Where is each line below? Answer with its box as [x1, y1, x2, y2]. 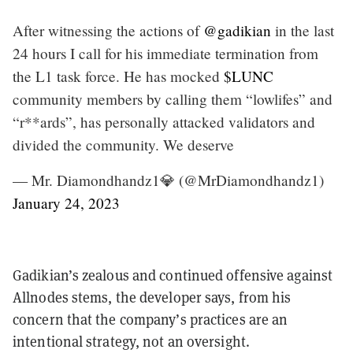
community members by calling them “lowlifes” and [13, 88, 333, 109]
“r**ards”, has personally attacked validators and [13, 111, 315, 132]
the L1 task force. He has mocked [13, 65, 224, 86]
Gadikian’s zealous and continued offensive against [13, 266, 333, 284]
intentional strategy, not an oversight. [13, 332, 257, 351]
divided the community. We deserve [13, 134, 234, 154]
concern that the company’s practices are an [13, 310, 288, 329]
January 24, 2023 [13, 192, 120, 213]
